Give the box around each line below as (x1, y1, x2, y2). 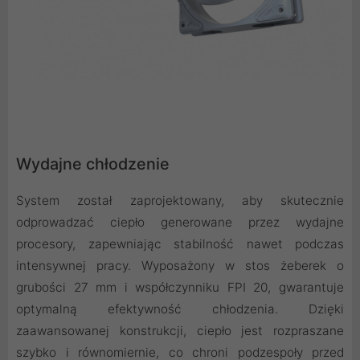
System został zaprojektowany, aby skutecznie (16, 193, 344, 209)
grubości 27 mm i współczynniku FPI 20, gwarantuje (16, 280, 344, 296)
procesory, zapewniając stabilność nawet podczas (16, 236, 344, 252)
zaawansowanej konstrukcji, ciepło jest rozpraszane (16, 323, 344, 339)
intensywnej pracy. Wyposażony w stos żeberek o (16, 258, 344, 274)
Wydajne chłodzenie (16, 154, 170, 174)
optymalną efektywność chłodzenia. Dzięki (16, 301, 344, 317)
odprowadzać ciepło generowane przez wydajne (16, 215, 344, 231)
